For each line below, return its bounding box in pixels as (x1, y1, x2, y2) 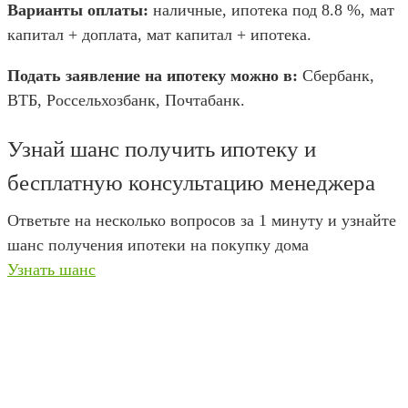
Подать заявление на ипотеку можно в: (7, 66, 298, 85)
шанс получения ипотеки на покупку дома (7, 235, 309, 254)
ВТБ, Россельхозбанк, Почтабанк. (7, 90, 245, 109)
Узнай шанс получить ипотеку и (7, 136, 316, 161)
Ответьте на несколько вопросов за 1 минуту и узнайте (7, 210, 396, 229)
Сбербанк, (298, 66, 374, 85)
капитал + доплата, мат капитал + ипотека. (7, 25, 311, 44)
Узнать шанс (7, 260, 96, 279)
